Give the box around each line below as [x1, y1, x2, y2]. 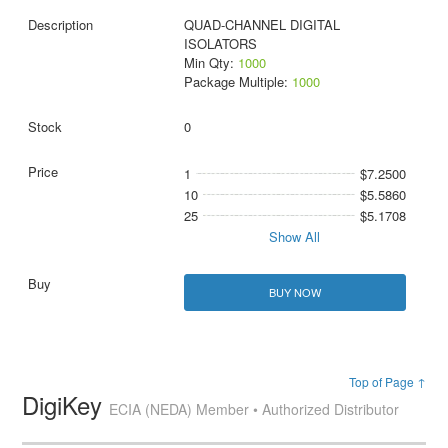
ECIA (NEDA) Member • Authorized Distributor [109, 399, 400, 420]
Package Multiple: [183, 71, 292, 91]
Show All [269, 226, 321, 246]
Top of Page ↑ [348, 373, 426, 391]
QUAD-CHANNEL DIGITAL [183, 14, 340, 34]
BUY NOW [268, 283, 321, 300]
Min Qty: [183, 52, 238, 72]
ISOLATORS [183, 33, 257, 53]
